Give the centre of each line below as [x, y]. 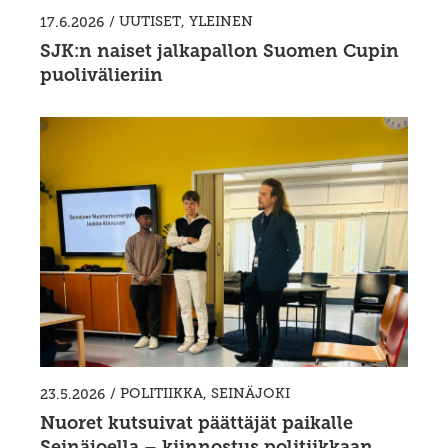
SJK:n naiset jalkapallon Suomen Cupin [219, 51]
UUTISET [150, 21]
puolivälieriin [101, 75]
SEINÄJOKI [250, 393]
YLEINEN [221, 21]
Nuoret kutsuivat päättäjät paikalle [196, 423]
